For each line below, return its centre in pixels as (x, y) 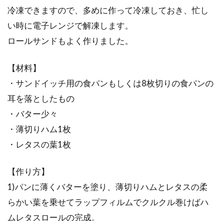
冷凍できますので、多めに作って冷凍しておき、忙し (108, 10)
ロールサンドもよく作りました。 (70, 41)
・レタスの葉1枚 (39, 144)
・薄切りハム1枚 (39, 129)
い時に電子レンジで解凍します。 (70, 25)
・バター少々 (33, 114)
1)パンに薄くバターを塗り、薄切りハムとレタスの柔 (108, 187)
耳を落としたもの (41, 98)
